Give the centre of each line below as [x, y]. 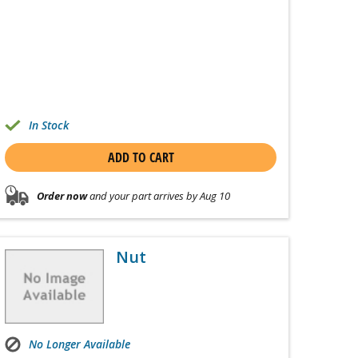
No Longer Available [80, 344]
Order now [62, 195]
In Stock [49, 125]
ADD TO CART [141, 158]
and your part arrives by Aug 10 [159, 195]
